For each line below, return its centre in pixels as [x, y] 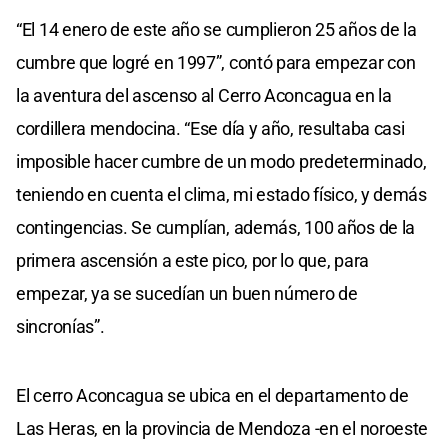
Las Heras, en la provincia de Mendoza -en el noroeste [222, 428]
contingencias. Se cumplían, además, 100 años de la [216, 227]
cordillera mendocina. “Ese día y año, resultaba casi [210, 128]
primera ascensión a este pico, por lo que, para [192, 260]
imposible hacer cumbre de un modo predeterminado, [221, 161]
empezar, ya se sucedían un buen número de [187, 293]
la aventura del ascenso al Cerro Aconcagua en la [204, 95]
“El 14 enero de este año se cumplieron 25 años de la [216, 29]
